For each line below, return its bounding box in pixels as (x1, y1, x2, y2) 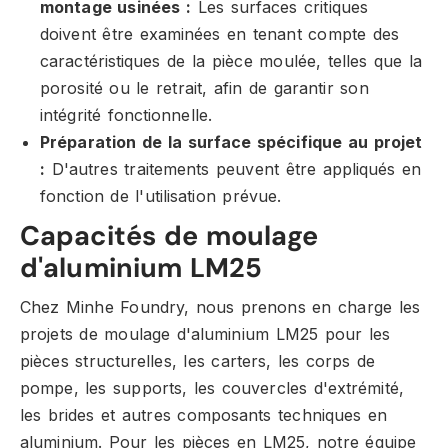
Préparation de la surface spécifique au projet (40, 132, 423, 152)
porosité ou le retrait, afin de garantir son (40, 78, 369, 98)
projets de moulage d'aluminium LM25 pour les (20, 324, 391, 344)
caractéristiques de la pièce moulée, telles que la (40, 51, 423, 71)
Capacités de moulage (20, 218, 319, 253)
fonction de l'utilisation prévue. (40, 186, 282, 206)
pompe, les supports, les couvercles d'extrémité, (20, 378, 404, 398)
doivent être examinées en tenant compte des (40, 24, 399, 44)
